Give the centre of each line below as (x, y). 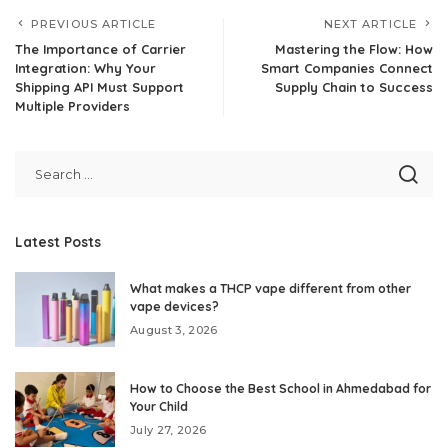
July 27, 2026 (168, 430)
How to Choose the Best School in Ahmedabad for (280, 389)
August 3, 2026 (174, 330)
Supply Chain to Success (354, 87)
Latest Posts (58, 242)
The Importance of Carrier (100, 49)
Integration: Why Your (85, 68)
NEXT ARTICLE (370, 24)
